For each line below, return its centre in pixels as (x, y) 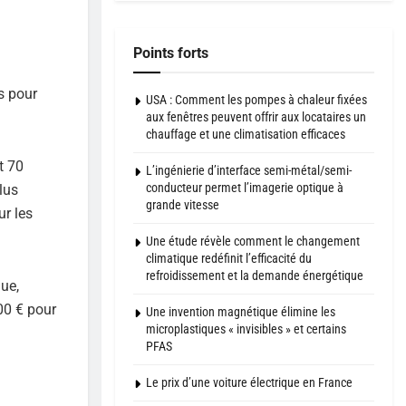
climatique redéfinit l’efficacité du (229, 258)
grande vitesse (183, 204)
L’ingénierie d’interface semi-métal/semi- (249, 170)
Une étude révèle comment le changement (253, 241)
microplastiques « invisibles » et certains (246, 329)
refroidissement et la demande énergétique (255, 275)
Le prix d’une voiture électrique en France (249, 382)
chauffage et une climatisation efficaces (246, 134)
